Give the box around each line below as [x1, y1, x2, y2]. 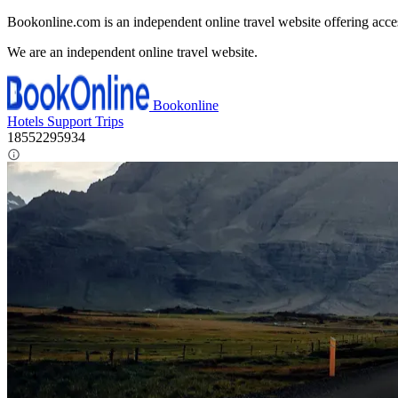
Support [47, 114, 95, 129]
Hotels [7, 114, 47, 129]
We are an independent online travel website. [7, 44, 258, 60]
